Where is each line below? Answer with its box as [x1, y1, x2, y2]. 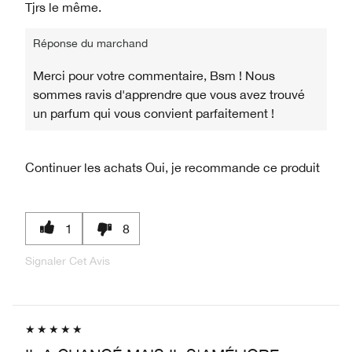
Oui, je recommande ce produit [142, 159, 320, 174]
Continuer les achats [25, 159, 142, 174]
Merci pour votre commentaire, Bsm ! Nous [33, 68, 275, 82]
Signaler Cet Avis [25, 254, 110, 267]
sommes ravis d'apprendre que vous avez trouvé [33, 86, 305, 101]
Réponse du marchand [33, 36, 148, 49]
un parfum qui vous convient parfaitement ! [33, 105, 274, 120]
